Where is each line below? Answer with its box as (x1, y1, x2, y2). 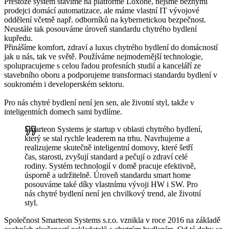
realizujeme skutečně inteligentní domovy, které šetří (25, 143, 193, 152)
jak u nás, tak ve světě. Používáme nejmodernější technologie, (4, 52, 203, 61)
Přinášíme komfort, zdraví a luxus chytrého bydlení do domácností (4, 42, 218, 52)
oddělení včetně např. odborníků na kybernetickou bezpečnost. (4, 15, 206, 24)
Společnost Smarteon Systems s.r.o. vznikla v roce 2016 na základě (4, 215, 220, 224)
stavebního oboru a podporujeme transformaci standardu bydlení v (4, 70, 217, 79)
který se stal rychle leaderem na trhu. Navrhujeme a (25, 133, 190, 143)
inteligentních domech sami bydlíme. (4, 107, 122, 116)
